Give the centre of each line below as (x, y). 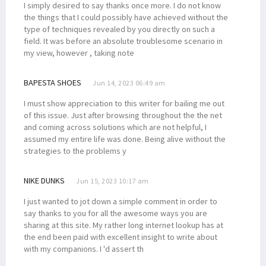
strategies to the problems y (75, 151)
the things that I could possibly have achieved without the (126, 17)
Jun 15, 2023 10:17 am (113, 180)
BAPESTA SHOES (53, 82)
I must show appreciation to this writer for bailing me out (124, 103)
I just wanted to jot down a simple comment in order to (121, 201)
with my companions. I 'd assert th (84, 248)
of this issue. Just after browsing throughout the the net (123, 115)
